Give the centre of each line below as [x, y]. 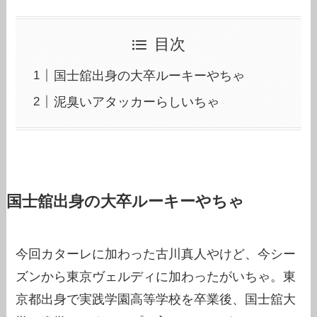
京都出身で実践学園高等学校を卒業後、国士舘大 [156, 299]
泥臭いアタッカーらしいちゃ [137, 102]
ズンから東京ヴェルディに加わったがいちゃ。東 [156, 276]
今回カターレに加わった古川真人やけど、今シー [156, 254]
